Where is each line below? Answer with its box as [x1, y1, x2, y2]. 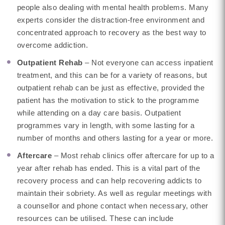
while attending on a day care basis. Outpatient [17, 108, 181, 117]
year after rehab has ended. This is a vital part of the [17, 164, 200, 172]
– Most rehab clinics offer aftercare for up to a [54, 151, 214, 160]
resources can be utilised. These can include [17, 214, 174, 222]
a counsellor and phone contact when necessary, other [17, 201, 208, 210]
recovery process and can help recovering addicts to [17, 176, 202, 185]
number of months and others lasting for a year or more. [17, 134, 213, 142]
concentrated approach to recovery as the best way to [17, 28, 206, 37]
